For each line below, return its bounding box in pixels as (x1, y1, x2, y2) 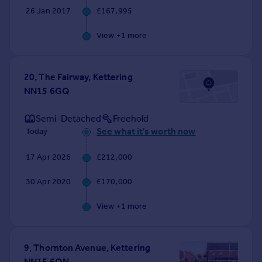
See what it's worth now (96, 126, 196, 137)
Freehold (113, 112, 149, 124)
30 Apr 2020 (26, 177, 71, 187)
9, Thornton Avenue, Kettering (24, 242, 150, 254)
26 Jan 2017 (26, 6, 71, 16)
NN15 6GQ (24, 85, 70, 97)
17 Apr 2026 (26, 152, 71, 163)
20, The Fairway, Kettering (24, 71, 133, 83)
